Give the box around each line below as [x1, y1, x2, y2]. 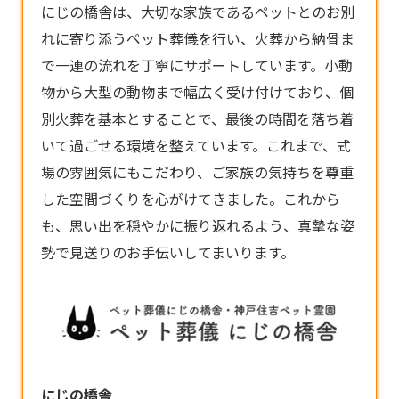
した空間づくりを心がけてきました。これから [41, 188, 340, 209]
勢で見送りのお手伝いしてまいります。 [41, 241, 295, 263]
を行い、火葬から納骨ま [198, 28, 354, 49]
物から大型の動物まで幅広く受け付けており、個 [41, 81, 354, 102]
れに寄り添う [41, 28, 126, 49]
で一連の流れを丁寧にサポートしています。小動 [41, 54, 353, 76]
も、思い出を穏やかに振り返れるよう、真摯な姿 [41, 215, 354, 236]
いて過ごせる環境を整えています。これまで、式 [41, 134, 351, 156]
